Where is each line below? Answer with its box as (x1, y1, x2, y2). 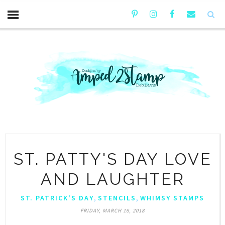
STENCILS (98, 193, 136, 202)
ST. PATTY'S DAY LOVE (13, 149, 212, 168)
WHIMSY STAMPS (140, 193, 204, 202)
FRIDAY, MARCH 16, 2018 (80, 206, 145, 214)
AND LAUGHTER (40, 169, 185, 188)
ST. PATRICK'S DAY (21, 193, 94, 202)
